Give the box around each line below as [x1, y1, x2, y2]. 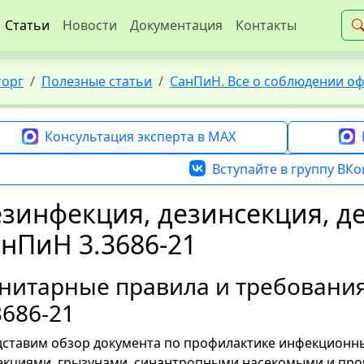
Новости [63, 16, 117, 34]
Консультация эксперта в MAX [44, 128, 236, 145]
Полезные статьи [41, 72, 152, 90]
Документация [130, 16, 223, 34]
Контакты [236, 16, 297, 34]
